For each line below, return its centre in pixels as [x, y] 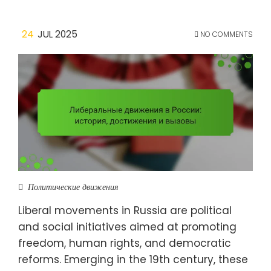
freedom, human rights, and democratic [125, 243]
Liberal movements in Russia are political [125, 210]
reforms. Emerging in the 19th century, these [133, 259]
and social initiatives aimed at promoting [127, 227]
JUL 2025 [57, 34]
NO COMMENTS [226, 34]
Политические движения [73, 187]
